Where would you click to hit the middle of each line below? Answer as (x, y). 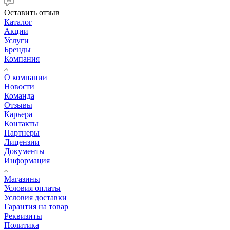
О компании (26, 78)
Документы (24, 151)
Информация (27, 161)
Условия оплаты (32, 188)
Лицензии (22, 142)
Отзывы (18, 105)
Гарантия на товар (36, 207)
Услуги (16, 41)
